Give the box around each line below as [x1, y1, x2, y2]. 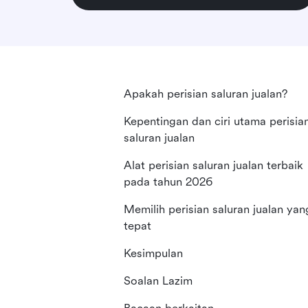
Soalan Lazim [124, 274, 192, 287]
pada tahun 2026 [124, 175, 212, 188]
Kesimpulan [124, 247, 183, 260]
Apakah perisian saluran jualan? [124, 87, 287, 100]
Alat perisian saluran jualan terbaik [124, 159, 303, 172]
